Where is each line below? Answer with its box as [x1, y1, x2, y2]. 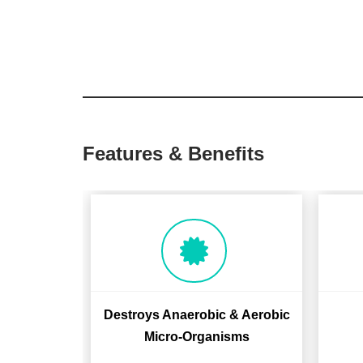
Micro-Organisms [143, 330, 250, 344]
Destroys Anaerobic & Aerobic [103, 308, 290, 322]
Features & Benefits [83, 143, 264, 164]
